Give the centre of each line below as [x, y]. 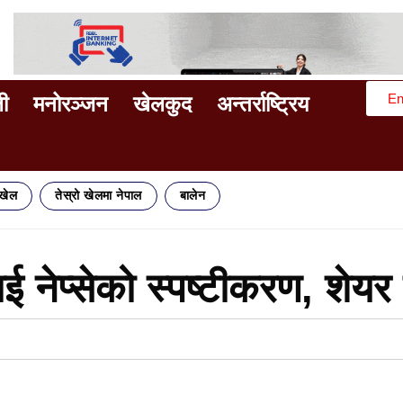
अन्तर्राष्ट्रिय [263, 103]
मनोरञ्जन [71, 103]
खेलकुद [162, 103]
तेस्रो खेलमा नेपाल [99, 196]
